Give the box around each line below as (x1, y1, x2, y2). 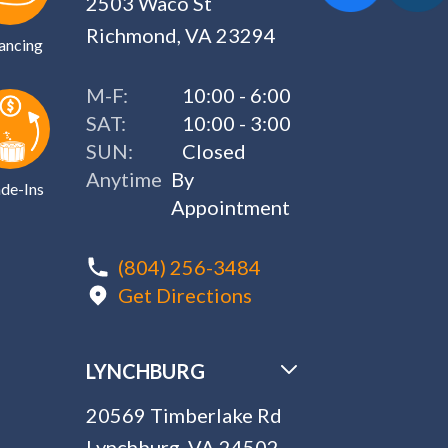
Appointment (171, 195, 291, 219)
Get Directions (118, 283, 253, 307)
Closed (182, 139, 247, 163)
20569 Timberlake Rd (86, 403, 283, 427)
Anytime (86, 167, 163, 191)
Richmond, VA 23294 (86, 23, 277, 47)
